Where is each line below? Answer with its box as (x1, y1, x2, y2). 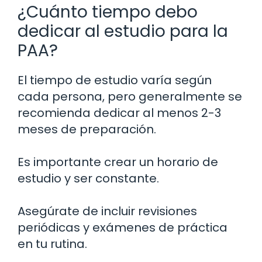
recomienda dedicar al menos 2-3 (18, 105, 221, 122)
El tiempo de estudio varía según (18, 72, 212, 89)
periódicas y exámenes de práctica (18, 219, 227, 236)
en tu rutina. (18, 236, 87, 253)
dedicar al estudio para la (18, 20, 228, 43)
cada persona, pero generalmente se (18, 88, 242, 105)
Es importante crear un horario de (18, 154, 218, 171)
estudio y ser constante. (18, 170, 159, 187)
